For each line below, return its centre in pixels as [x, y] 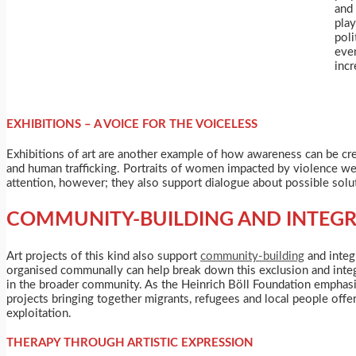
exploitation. [41, 313]
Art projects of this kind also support [103, 256]
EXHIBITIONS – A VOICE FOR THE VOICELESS [132, 125]
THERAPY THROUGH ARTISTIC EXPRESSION [130, 343]
